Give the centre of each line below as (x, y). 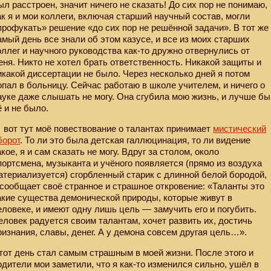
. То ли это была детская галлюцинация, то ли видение (135, 140)
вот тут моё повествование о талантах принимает (107, 129)
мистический (240, 129)
